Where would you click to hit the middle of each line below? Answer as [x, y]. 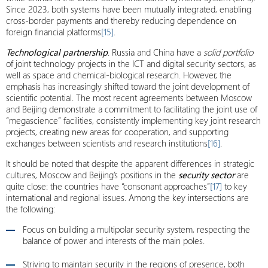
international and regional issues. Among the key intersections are [127, 197]
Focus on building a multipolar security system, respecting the [136, 229]
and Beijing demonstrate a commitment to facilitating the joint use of [132, 109]
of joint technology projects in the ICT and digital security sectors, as [131, 63]
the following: [31, 209]
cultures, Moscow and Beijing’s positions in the [92, 175]
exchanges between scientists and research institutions [107, 143]
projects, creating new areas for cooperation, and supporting [117, 132]
